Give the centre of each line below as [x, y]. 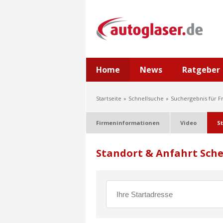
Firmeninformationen [128, 123]
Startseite [109, 98]
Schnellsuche [146, 98]
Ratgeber [201, 70]
